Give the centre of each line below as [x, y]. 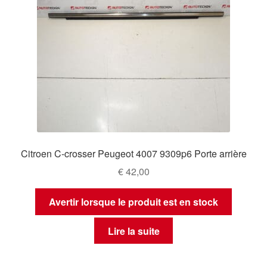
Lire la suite [133, 231]
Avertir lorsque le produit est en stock [133, 202]
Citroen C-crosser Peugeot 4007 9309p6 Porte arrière [133, 153]
